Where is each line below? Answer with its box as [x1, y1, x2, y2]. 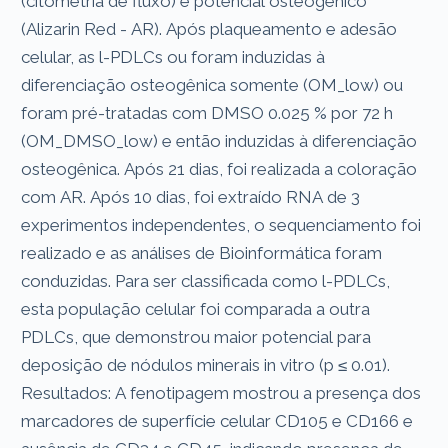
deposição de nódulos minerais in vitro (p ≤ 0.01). [21, 354, 391, 375]
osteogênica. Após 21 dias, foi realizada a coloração [21, 158, 418, 179]
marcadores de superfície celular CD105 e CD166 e [21, 410, 414, 431]
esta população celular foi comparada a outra [21, 298, 371, 319]
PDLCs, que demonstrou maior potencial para [21, 326, 372, 347]
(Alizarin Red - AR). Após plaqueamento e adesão [21, 18, 398, 39]
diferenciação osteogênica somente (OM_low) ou [21, 74, 404, 95]
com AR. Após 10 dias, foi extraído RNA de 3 [21, 186, 361, 207]
